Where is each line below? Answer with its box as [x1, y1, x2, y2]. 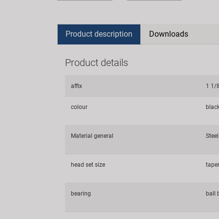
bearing [71, 190, 91, 197]
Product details [65, 57, 128, 69]
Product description [66, 29, 132, 39]
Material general [71, 132, 113, 140]
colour [71, 104, 88, 111]
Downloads [149, 29, 188, 39]
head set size [71, 161, 105, 169]
